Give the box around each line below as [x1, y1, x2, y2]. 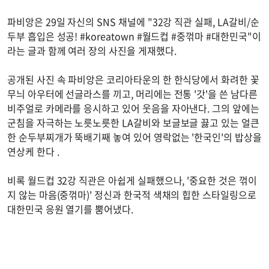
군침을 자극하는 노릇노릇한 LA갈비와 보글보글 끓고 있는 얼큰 [7, 115, 259, 130]
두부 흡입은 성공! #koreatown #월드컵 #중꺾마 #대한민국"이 [7, 29, 261, 44]
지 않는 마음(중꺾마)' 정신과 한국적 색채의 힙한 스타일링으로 [7, 187, 256, 202]
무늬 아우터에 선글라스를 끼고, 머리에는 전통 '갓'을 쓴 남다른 [7, 86, 258, 101]
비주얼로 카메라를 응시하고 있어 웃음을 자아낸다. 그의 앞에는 [7, 101, 259, 116]
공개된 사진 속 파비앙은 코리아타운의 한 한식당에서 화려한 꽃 [7, 72, 259, 87]
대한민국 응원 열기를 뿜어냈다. [7, 202, 133, 217]
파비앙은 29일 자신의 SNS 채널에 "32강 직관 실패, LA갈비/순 [7, 14, 259, 29]
